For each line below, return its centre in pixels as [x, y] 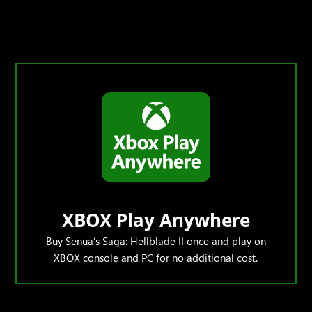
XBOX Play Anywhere [156, 220]
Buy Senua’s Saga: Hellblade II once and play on [156, 241]
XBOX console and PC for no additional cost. [156, 258]
